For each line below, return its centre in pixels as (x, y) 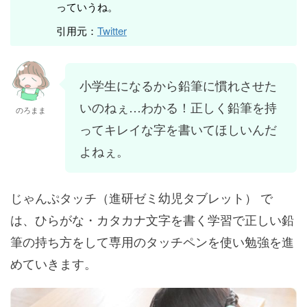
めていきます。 (53, 263)
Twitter (112, 31)
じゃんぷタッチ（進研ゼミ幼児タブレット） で (142, 198)
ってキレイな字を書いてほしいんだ (178, 129)
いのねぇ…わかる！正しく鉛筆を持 (178, 107)
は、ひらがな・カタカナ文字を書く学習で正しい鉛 (152, 220)
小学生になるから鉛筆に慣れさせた (178, 85)
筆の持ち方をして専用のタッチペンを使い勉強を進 (152, 242)
